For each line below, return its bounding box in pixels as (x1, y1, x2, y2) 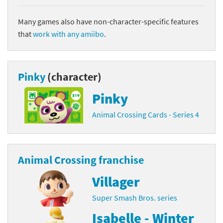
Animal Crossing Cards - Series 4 (92, 109, 200, 119)
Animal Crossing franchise (18, 152, 144, 167)
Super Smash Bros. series (92, 192, 178, 203)
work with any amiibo (33, 28, 104, 39)
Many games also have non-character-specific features (18, 16, 199, 26)
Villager (92, 172, 140, 191)
